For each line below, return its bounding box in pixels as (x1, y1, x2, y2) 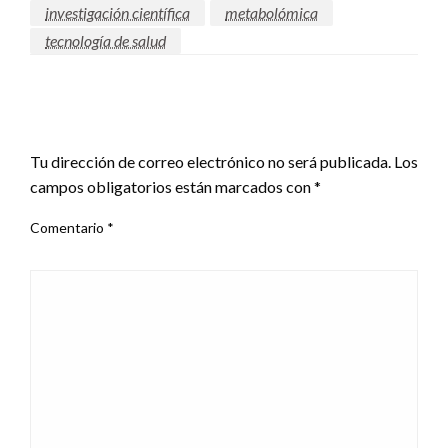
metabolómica (225, 2, 318, 22)
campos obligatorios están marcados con (30, 176, 314, 196)
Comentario (30, 218, 107, 236)
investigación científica (45, 2, 190, 22)
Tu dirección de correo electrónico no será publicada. (30, 151, 391, 171)
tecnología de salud (45, 30, 166, 50)
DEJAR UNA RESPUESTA (30, 115, 229, 138)
